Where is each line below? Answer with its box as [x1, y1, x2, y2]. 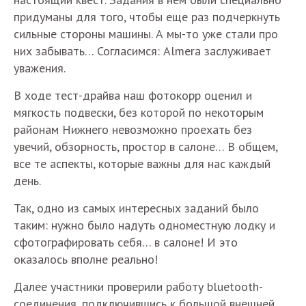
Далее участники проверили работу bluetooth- [14, 279, 263, 295]
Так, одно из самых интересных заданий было [14, 200, 259, 217]
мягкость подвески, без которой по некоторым [14, 105, 264, 121]
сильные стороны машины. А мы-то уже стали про [14, 26, 278, 42]
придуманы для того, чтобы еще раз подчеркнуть [14, 9, 280, 25]
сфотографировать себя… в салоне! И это [14, 234, 238, 251]
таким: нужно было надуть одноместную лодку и [14, 217, 275, 234]
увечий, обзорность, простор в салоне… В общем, [14, 139, 277, 155]
